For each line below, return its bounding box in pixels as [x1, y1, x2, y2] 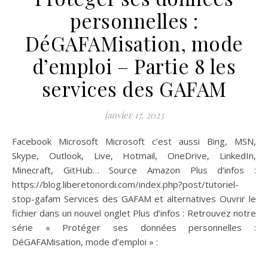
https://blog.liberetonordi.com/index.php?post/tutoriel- [12, 178, 239, 190]
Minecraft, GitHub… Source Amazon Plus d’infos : [12, 163, 256, 176]
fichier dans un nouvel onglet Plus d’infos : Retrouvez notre [12, 206, 256, 219]
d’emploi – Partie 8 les [32, 52, 236, 79]
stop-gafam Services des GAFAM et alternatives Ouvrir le [12, 192, 256, 205]
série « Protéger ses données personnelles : [12, 221, 256, 233]
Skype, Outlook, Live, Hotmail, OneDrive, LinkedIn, [12, 149, 256, 162]
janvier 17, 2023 [104, 108, 164, 121]
